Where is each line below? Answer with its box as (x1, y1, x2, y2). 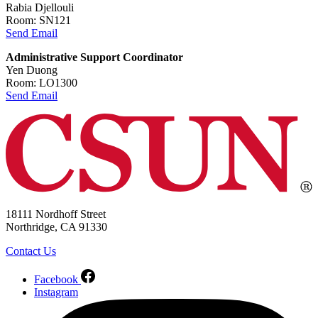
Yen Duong (6, 64, 57, 77)
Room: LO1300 (6, 77, 77, 89)
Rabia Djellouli (6, 1, 74, 14)
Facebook (34, 273, 78, 286)
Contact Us (6, 245, 56, 258)
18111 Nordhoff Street (6, 208, 106, 221)
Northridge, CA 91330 (6, 221, 107, 234)
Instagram (34, 286, 78, 299)
